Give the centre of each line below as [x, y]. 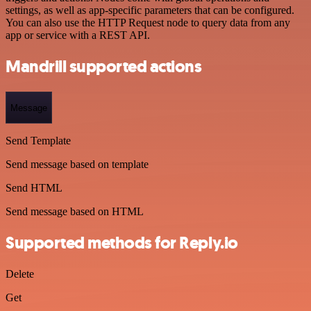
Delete [20, 274]
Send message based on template [77, 164]
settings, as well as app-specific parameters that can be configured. [150, 10]
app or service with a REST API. [78, 35]
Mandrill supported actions [104, 67]
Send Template [38, 140]
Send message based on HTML [75, 211]
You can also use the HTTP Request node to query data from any [148, 23]
